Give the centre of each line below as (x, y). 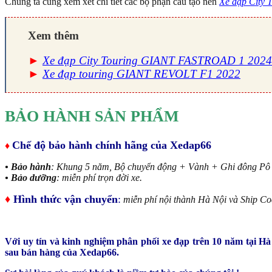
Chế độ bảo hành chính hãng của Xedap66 (112, 145)
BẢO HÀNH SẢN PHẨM (92, 117)
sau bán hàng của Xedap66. (62, 252)
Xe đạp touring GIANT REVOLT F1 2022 (141, 74)
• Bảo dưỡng (31, 177)
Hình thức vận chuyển (64, 199)
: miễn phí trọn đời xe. (99, 177)
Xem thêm (53, 35)
